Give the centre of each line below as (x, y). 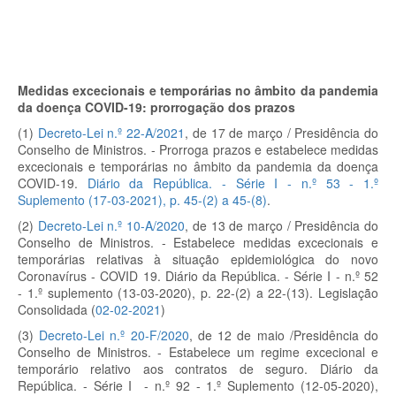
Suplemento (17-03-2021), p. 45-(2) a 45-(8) (142, 200)
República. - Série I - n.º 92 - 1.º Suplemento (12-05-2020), (198, 385)
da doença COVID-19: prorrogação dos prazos (156, 107)
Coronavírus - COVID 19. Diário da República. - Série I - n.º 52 (198, 276)
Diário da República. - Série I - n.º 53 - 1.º (233, 183)
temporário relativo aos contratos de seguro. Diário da (198, 369)
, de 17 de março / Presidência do (282, 133)
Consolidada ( (57, 309)
